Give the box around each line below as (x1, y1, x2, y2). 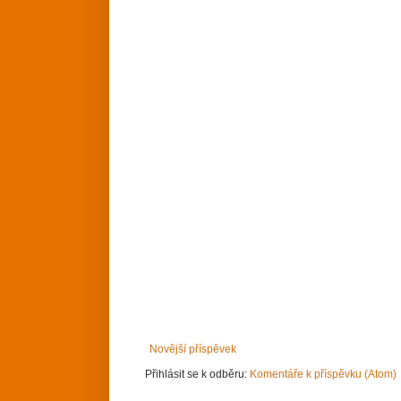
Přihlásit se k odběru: (145, 368, 250, 381)
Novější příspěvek (149, 343, 236, 356)
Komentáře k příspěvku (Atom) (250, 368, 397, 381)
